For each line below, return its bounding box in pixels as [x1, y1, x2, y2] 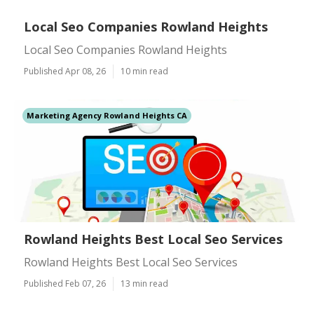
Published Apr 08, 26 [24, 65, 106, 77]
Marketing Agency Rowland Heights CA [27, 110, 187, 121]
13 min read [121, 278, 168, 289]
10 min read [121, 65, 168, 77]
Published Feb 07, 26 [24, 278, 106, 289]
